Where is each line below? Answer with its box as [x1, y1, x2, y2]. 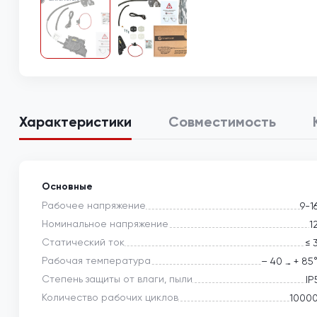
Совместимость [168, 113, 276, 131]
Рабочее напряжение [42, 200, 146, 212]
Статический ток [42, 236, 125, 248]
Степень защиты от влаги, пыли [42, 273, 192, 285]
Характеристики [19, 113, 132, 131]
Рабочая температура [42, 255, 151, 267]
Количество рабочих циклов [42, 292, 178, 304]
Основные [42, 180, 93, 193]
